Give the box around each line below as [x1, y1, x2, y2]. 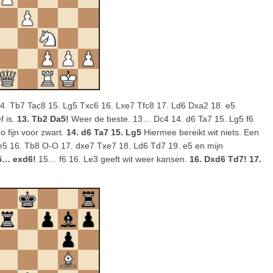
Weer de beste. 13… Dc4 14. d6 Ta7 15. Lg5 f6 [69, 114, 253, 124]
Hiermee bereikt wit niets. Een [141, 127, 259, 137]
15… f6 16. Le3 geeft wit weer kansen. [36, 154, 190, 164]
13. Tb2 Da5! [17, 114, 69, 124]
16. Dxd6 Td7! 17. [190, 154, 261, 164]
